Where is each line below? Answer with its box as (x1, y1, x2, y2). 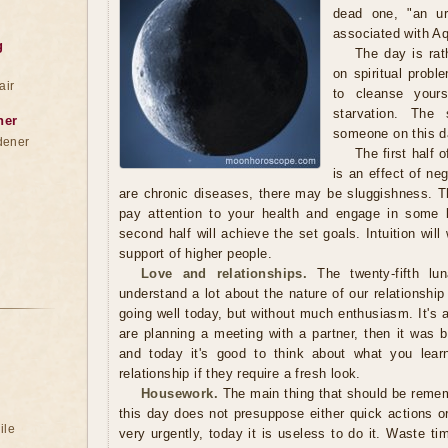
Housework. (141, 386, 218, 401)
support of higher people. (119, 246, 272, 261)
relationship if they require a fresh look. (119, 366, 361, 381)
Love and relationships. (141, 266, 308, 281)
